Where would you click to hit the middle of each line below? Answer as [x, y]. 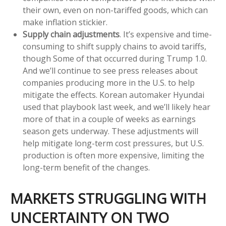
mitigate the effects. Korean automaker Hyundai [114, 95]
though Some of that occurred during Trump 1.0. [115, 59]
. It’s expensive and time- [166, 35]
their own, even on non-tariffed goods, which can [115, 10]
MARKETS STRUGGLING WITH [108, 199]
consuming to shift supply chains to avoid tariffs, [115, 47]
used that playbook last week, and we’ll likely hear [117, 107]
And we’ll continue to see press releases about [110, 71]
